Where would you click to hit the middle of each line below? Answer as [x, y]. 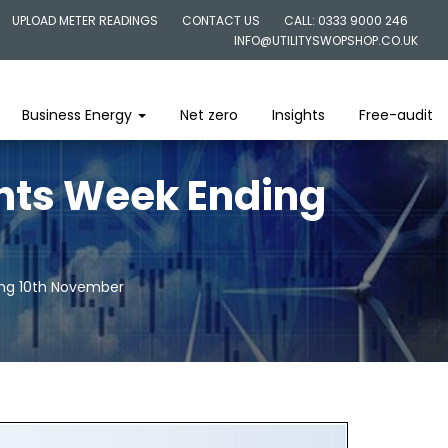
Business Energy [79, 115]
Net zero [209, 115]
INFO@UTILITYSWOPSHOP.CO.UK [326, 40]
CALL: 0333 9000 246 [346, 20]
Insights [298, 115]
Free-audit [396, 115]
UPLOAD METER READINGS [85, 20]
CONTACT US [221, 20]
